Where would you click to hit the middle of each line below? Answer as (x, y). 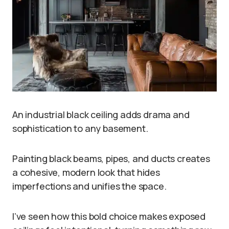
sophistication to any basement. (80, 128)
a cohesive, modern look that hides (86, 172)
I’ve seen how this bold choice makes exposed (109, 216)
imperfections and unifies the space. (89, 186)
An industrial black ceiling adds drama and (101, 114)
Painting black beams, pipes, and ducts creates (111, 158)
